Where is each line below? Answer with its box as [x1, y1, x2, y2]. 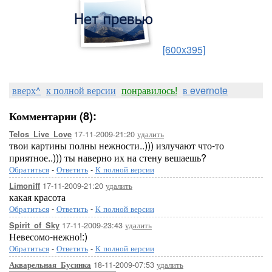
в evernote [183, 83, 228, 97]
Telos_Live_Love [9, 129, 72, 140]
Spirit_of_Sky [9, 220, 59, 231]
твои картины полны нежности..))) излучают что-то [9, 138, 224, 152]
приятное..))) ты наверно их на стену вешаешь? [9, 151, 206, 165]
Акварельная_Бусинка [9, 259, 91, 270]
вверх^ [12, 83, 41, 97]
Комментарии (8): [9, 108, 97, 124]
